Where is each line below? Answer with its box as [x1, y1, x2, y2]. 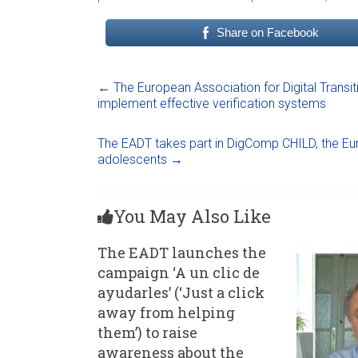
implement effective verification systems [97, 95, 326, 111]
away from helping [97, 302, 235, 322]
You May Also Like [113, 204, 271, 228]
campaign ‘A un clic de [97, 262, 260, 282]
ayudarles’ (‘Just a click [97, 282, 265, 302]
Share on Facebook [216, 25, 319, 39]
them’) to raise [97, 322, 197, 342]
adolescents [97, 151, 170, 167]
